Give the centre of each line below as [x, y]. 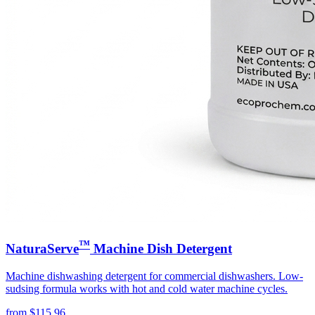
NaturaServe [42, 249]
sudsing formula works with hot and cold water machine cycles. [147, 288]
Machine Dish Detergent [161, 249]
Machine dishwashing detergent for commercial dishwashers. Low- [154, 276]
